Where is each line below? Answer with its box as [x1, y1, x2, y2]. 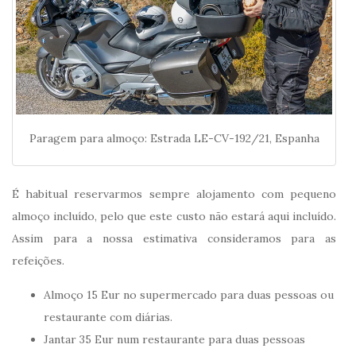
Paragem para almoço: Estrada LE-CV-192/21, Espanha [29, 131, 319, 146]
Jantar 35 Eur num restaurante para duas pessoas [44, 332, 305, 347]
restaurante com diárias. [44, 310, 172, 325]
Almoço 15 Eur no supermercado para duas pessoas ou [44, 288, 334, 303]
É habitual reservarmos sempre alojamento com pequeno [12, 187, 336, 202]
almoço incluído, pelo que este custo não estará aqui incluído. [12, 209, 336, 224]
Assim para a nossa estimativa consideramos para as [12, 231, 336, 246]
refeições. [12, 253, 64, 269]
